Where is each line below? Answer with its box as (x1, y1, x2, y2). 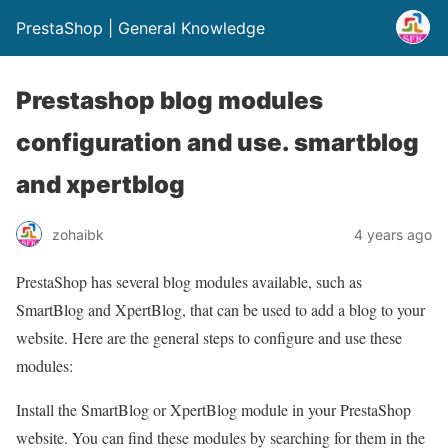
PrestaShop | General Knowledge (16, 18, 265, 38)
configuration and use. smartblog (16, 128, 419, 157)
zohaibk (52, 225, 104, 243)
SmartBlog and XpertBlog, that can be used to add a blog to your (16, 299, 425, 320)
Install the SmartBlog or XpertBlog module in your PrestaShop (16, 399, 411, 420)
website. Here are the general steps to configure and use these (16, 327, 402, 348)
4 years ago (354, 225, 432, 243)
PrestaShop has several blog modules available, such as (16, 271, 362, 292)
